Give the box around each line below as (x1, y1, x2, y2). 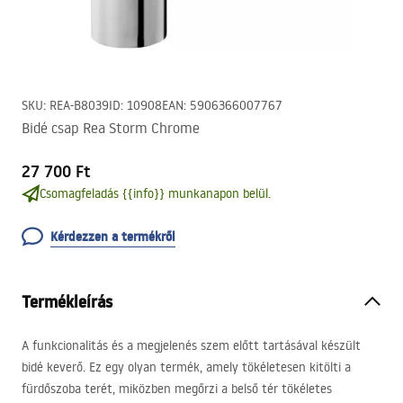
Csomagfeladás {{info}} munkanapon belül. (40, 185, 271, 201)
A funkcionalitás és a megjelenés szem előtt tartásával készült (22, 337, 361, 354)
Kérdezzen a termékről (50, 228, 175, 246)
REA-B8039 (49, 97, 109, 113)
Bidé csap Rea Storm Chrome (22, 119, 200, 137)
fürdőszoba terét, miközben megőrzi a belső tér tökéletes (22, 381, 332, 397)
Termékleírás (22, 291, 112, 313)
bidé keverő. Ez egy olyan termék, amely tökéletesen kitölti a (22, 359, 351, 375)
